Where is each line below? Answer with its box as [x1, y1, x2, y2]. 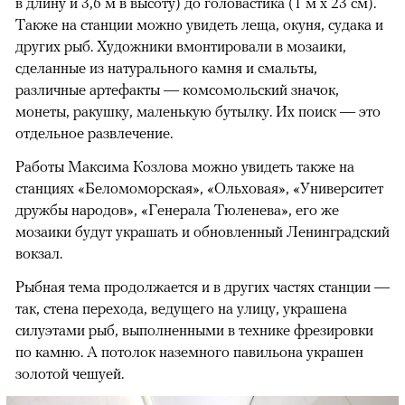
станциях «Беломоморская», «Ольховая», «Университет [15, 178, 383, 197]
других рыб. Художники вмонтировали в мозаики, [15, 36, 346, 55]
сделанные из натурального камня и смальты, [15, 58, 317, 77]
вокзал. [15, 243, 62, 262]
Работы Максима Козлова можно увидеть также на [15, 156, 354, 175]
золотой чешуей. [15, 363, 124, 382]
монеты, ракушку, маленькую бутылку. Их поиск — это [15, 101, 381, 120]
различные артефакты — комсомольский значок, [15, 80, 339, 99]
